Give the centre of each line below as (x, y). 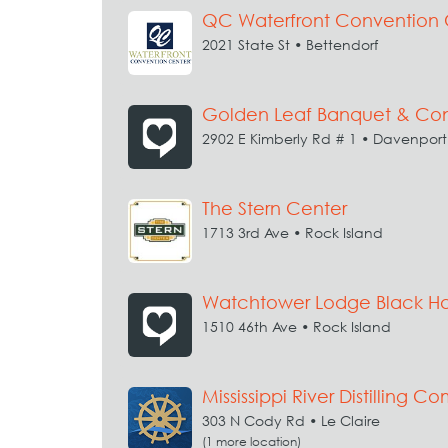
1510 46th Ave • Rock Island (296, 326)
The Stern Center (274, 208)
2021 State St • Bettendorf (290, 44)
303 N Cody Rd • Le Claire (291, 420)
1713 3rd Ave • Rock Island (292, 232)
